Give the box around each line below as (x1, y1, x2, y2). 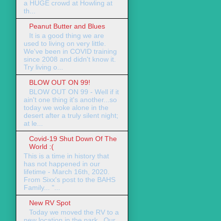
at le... (24, 119, 43, 127)
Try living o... (24, 63, 63, 72)
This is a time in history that (24, 151, 109, 160)
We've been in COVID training (24, 47, 117, 56)
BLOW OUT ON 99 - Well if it (29, 87, 119, 96)
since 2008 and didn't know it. (24, 55, 116, 64)
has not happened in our (24, 159, 100, 168)
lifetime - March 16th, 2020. (24, 167, 110, 176)
